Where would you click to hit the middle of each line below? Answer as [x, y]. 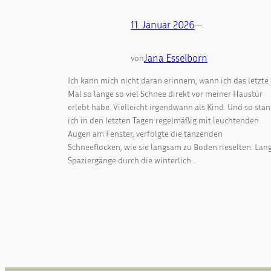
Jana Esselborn [176, 58]
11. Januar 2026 [163, 25]
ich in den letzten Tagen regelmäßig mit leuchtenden [163, 120]
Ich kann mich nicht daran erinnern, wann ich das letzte [168, 80]
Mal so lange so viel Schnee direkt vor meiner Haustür [165, 93]
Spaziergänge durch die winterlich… [132, 160]
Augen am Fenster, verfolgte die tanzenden [145, 133]
